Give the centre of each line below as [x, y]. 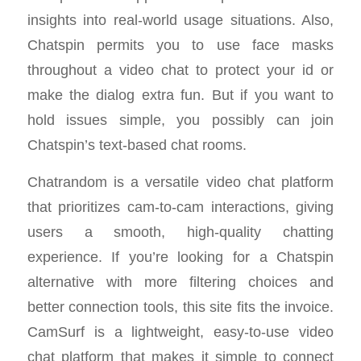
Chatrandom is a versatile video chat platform [180, 182]
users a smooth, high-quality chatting [180, 232]
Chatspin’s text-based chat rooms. [137, 144]
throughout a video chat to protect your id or [180, 69]
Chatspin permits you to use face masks [180, 44]
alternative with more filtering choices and [180, 282]
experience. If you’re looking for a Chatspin [180, 257]
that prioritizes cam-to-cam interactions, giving [180, 207]
